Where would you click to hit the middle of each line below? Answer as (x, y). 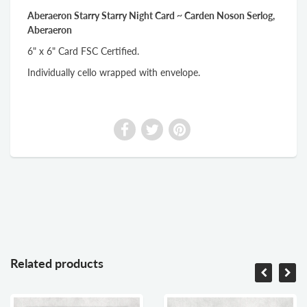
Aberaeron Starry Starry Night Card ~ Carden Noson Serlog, (151, 16)
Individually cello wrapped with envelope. (114, 73)
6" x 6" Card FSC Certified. (83, 51)
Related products (60, 263)
